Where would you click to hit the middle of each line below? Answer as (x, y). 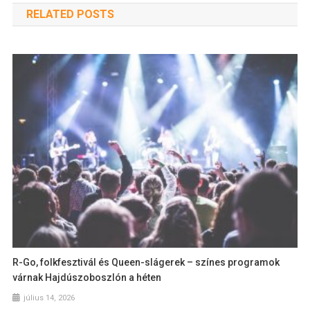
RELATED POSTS (70, 15)
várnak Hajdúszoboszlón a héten (87, 277)
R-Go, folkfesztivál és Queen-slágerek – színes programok (146, 262)
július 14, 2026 (49, 298)
